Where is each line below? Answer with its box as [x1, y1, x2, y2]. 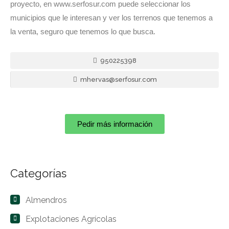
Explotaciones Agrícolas [26, 214, 117, 224]
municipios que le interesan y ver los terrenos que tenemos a [10, 13, 213, 22]
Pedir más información [77, 120, 152, 129]
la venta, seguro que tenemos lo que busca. [10, 27, 155, 36]
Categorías [10, 167, 66, 180]
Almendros [26, 195, 67, 205]
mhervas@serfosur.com [78, 76, 157, 84]
